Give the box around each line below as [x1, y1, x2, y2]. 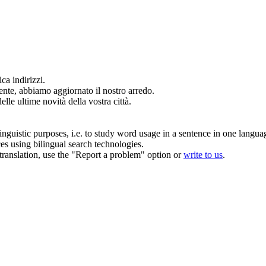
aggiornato [53, 85, 93, 96]
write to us [183, 149, 223, 160]
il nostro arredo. [93, 85, 154, 96]
